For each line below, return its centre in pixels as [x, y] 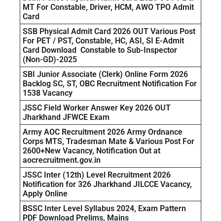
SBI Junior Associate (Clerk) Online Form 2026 [105, 74]
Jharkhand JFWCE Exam [66, 117]
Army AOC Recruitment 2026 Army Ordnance [103, 132]
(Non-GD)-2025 [50, 60]
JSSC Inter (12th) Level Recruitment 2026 [97, 175]
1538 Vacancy [48, 93]
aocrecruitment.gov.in [62, 160]
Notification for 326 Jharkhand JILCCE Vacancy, [107, 184]
